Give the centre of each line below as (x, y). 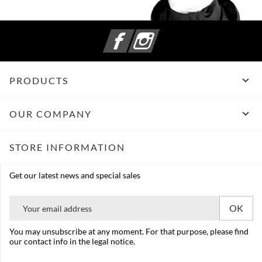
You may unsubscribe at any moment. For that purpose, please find (129, 232)
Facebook (150, 35)
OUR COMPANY (51, 114)
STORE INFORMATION (67, 147)
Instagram (176, 35)
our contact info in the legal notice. (72, 242)
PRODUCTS (39, 81)
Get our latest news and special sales (75, 175)
